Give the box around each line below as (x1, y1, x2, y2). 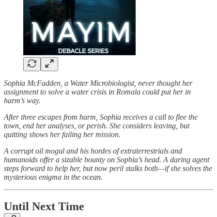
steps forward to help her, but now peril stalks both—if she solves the (4, 164, 212, 173)
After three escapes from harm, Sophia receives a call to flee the (4, 113, 198, 122)
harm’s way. (4, 96, 41, 105)
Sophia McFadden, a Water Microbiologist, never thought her (4, 79, 192, 88)
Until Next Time (4, 200, 84, 213)
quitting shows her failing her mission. (4, 130, 121, 139)
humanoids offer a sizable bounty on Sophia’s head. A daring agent (4, 155, 209, 164)
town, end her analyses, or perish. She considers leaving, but (4, 122, 189, 130)
